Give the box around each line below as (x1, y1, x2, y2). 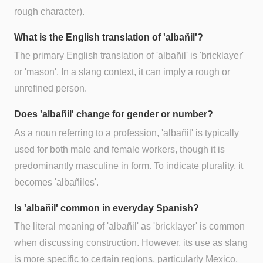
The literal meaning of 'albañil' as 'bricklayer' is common (14, 221, 245, 231)
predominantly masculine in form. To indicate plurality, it (14, 160, 243, 171)
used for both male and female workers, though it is (14, 144, 225, 154)
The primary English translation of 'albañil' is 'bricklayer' (14, 50, 244, 61)
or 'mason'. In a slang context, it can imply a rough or (14, 67, 230, 77)
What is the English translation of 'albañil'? (14, 32, 203, 43)
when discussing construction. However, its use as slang (14, 237, 248, 248)
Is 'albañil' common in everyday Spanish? (14, 203, 199, 213)
